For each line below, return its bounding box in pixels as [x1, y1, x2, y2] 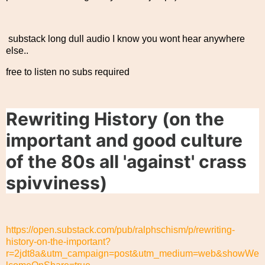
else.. [6, 45, 28, 56]
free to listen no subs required [6, 66, 130, 77]
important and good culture [6, 130, 243, 151]
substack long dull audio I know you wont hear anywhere [6, 33, 245, 44]
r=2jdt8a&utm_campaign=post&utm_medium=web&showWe [6, 248, 259, 258]
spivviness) [6, 172, 107, 194]
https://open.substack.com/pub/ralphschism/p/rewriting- [6, 224, 235, 235]
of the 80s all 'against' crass [6, 151, 247, 173]
